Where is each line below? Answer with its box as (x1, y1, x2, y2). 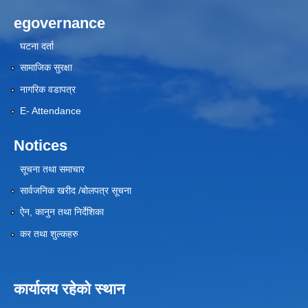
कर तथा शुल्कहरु (19, 228, 78, 239)
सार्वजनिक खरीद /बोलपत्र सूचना (19, 184, 131, 196)
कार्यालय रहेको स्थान (14, 280, 125, 298)
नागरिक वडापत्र (19, 83, 76, 95)
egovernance (14, 14, 105, 32)
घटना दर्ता (19, 40, 54, 52)
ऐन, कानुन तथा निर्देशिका (19, 206, 104, 218)
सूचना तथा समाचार (19, 163, 85, 175)
